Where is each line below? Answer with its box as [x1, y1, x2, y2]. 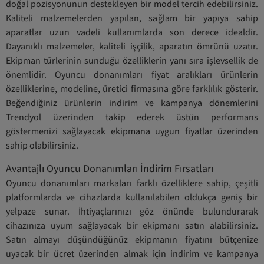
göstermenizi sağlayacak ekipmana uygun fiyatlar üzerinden [6, 125, 258, 137]
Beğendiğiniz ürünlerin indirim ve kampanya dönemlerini [6, 97, 258, 108]
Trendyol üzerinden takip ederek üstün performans [6, 111, 258, 123]
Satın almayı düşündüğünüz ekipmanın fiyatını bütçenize [6, 233, 258, 245]
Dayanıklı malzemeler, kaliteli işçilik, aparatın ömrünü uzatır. [6, 40, 258, 52]
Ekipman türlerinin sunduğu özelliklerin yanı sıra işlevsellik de [6, 54, 258, 66]
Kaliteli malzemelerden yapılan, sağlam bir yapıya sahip [6, 12, 258, 24]
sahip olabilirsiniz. [6, 139, 78, 151]
